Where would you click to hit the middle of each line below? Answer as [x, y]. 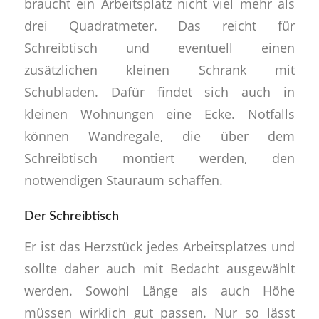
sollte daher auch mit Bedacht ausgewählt [159, 268]
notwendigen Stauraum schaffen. [123, 180]
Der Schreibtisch [71, 217]
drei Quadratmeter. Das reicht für [159, 26]
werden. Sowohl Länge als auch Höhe [159, 290]
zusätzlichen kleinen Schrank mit [159, 70]
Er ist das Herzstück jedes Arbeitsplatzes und [159, 246]
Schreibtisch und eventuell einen [159, 48]
